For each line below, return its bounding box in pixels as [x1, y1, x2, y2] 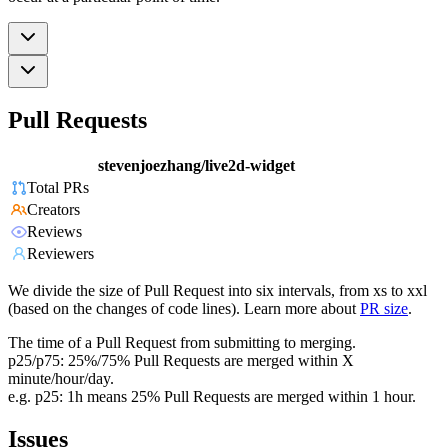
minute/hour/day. [8, 370, 114, 388]
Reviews [27, 223, 82, 241]
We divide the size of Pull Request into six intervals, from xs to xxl [8, 282, 427, 300]
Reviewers [27, 245, 94, 263]
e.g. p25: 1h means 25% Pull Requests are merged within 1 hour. [8, 388, 416, 406]
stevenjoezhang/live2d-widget [98, 157, 295, 175]
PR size [360, 300, 408, 318]
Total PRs [27, 179, 89, 197]
